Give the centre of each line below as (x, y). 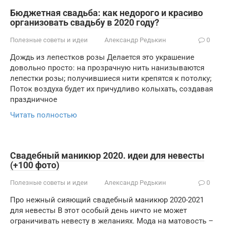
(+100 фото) (35, 165)
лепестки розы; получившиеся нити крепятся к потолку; (111, 78)
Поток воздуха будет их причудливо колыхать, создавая (111, 89)
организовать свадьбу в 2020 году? (85, 22)
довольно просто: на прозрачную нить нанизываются (107, 68)
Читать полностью (43, 115)
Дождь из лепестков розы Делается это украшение (102, 57)
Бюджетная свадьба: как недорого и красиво (106, 13)
